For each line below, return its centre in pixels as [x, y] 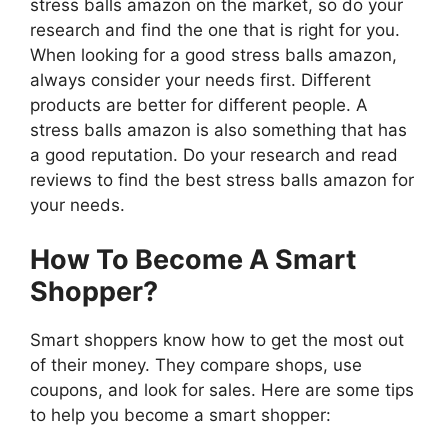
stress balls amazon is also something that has [218, 130]
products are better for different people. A [199, 105]
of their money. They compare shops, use [196, 364]
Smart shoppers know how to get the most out [217, 339]
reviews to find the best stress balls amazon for [222, 180]
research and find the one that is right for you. [215, 30]
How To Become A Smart [193, 259]
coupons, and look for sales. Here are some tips [222, 389]
